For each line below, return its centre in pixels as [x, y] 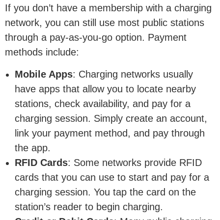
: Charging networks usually [133, 74]
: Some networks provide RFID [135, 162]
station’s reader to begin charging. [89, 206]
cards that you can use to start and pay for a [112, 177]
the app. [33, 148]
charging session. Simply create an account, [111, 118]
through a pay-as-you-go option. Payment [96, 38]
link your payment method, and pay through [110, 133]
